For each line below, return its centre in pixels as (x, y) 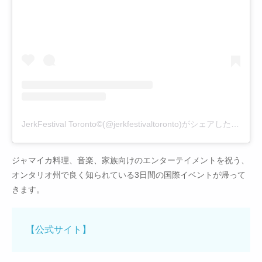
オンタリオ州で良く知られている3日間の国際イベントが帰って (129, 175)
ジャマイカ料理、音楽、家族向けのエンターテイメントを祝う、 (130, 160)
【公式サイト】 (58, 229)
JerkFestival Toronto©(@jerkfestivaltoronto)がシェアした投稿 (235, 124)
